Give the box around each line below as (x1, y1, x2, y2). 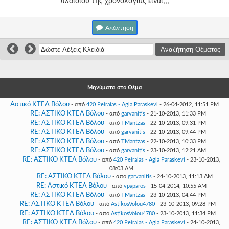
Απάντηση (105, 25, 133, 31)
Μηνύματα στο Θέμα (87, 85, 142, 90)
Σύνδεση (16, 33, 65, 45)
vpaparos (123, 183, 146, 189)
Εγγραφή (16, 59, 69, 72)
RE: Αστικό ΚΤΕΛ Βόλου (36, 182, 107, 189)
